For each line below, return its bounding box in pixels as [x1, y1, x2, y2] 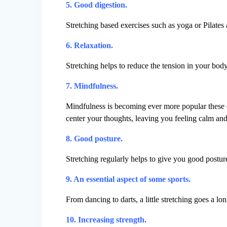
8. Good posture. [66, 134, 123, 143]
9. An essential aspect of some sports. [66, 175, 191, 184]
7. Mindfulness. [66, 82, 119, 91]
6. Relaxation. [66, 41, 113, 50]
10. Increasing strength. [66, 215, 147, 224]
